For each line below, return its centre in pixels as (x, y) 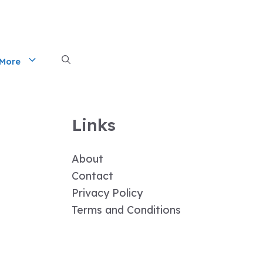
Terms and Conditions (126, 210)
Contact (92, 176)
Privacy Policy (107, 193)
